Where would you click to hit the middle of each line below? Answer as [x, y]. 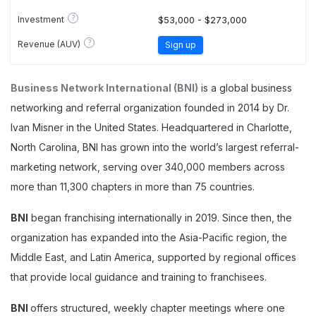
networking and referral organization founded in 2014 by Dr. [150, 108]
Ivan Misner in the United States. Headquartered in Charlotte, [151, 127]
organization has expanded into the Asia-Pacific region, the [149, 237]
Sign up [181, 44]
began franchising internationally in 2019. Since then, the [160, 218]
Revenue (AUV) [49, 44]
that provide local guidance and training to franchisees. [139, 277]
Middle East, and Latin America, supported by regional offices [153, 257]
